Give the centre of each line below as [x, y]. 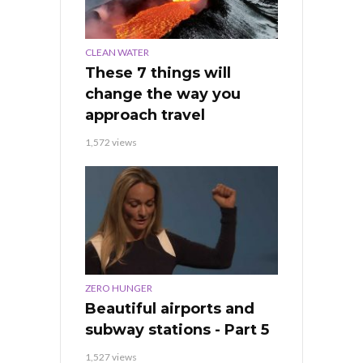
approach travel [145, 115]
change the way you [163, 94]
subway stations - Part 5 [177, 329]
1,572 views [111, 142]
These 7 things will [158, 73]
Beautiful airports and [170, 308]
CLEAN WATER [117, 52]
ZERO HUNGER [119, 288]
